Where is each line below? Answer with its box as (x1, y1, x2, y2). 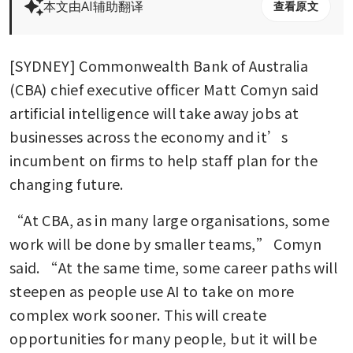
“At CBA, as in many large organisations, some (9, 209, 330, 230)
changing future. (9, 173, 124, 194)
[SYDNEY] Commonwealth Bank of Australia (9, 54, 309, 76)
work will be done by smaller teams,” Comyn (9, 232, 322, 254)
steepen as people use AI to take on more (9, 280, 295, 301)
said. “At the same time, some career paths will (9, 256, 337, 277)
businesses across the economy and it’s (9, 125, 288, 147)
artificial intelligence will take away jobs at (9, 102, 299, 123)
